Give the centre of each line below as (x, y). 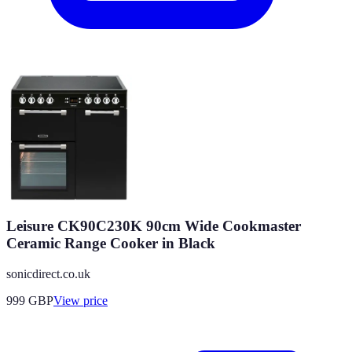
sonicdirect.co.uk (48, 273)
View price (81, 300)
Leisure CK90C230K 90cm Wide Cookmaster (154, 226)
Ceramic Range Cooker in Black (111, 244)
